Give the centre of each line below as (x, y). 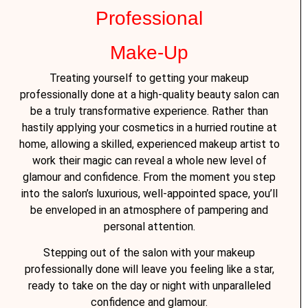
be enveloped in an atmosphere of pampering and (150, 210)
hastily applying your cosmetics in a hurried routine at (149, 127)
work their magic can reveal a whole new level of (149, 160)
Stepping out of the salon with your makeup (150, 253)
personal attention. (149, 226)
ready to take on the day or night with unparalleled (149, 286)
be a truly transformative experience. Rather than (150, 111)
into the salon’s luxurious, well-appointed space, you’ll (149, 193)
